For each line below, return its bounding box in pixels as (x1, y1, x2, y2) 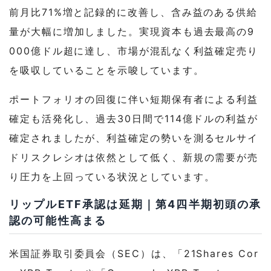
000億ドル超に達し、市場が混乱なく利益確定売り (9, 44, 259, 57)
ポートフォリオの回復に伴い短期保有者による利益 (9, 93, 259, 105)
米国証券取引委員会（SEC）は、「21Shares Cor (9, 247, 259, 260)
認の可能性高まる (9, 214, 107, 227)
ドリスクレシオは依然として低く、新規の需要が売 (9, 151, 259, 163)
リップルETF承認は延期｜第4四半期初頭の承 (9, 197, 262, 211)
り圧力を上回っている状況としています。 (9, 170, 215, 183)
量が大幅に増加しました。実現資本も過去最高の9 (9, 25, 255, 38)
